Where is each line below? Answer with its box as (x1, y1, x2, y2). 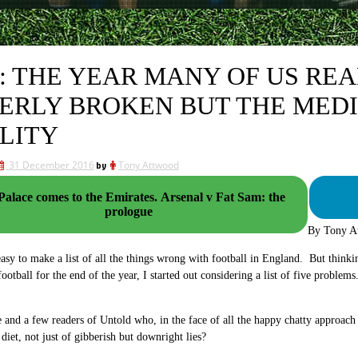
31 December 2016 (8, 158, 94, 172)
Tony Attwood (117, 158, 179, 172)
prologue (105, 205, 153, 218)
